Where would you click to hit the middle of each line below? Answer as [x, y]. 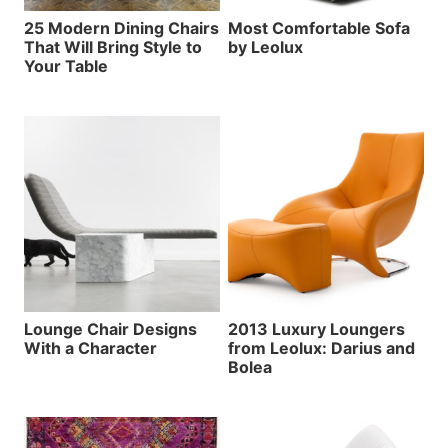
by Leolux [265, 46]
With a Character [90, 347]
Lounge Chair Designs [110, 328]
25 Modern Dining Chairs [121, 27]
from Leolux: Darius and [321, 347]
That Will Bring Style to [113, 46]
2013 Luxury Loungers [316, 328]
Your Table [66, 65]
